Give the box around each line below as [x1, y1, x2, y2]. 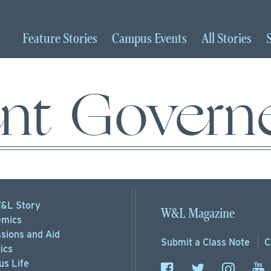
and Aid [24, 229, 60, 240]
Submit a [161, 237, 203, 248]
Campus [112, 30, 154, 48]
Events [154, 30, 187, 48]
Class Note [203, 237, 250, 248]
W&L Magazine [161, 205, 235, 223]
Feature [22, 30, 63, 48]
